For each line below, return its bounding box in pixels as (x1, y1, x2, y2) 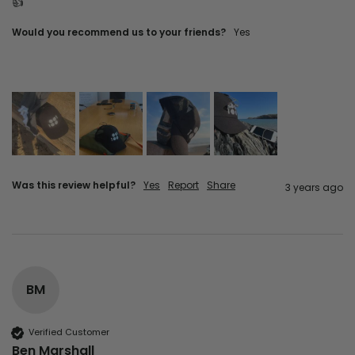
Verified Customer (29, 326, 109, 339)
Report (168, 177, 199, 192)
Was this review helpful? (12, 177, 136, 192)
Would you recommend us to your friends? (12, 25, 226, 39)
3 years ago (285, 180, 343, 194)
